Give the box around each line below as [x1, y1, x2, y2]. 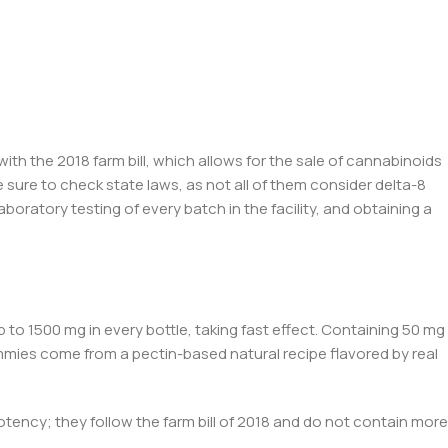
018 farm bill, [66, 150, 153, 172]
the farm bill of [136, 411, 237, 433]
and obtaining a [323, 198, 432, 220]
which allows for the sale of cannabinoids [153, 150, 442, 172]
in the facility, [226, 198, 323, 220]
